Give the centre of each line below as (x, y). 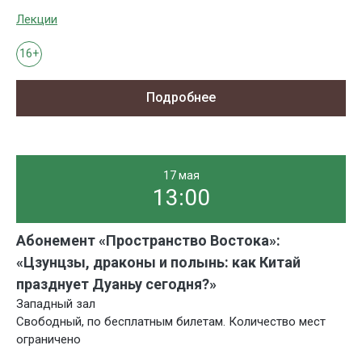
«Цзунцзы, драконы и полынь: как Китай (158, 263)
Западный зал (56, 304)
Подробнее (181, 98)
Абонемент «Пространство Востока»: (148, 241)
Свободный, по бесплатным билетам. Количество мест (171, 322)
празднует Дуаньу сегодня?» (116, 284)
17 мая (181, 176)
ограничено (48, 340)
